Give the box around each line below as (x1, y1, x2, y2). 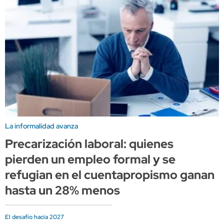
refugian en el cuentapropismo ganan (5, 166, 214, 182)
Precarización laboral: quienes (5, 135, 173, 151)
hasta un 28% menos (5, 182, 120, 198)
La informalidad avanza (5, 121, 78, 130)
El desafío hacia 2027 (5, 212, 64, 221)
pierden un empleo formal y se (5, 151, 175, 167)
